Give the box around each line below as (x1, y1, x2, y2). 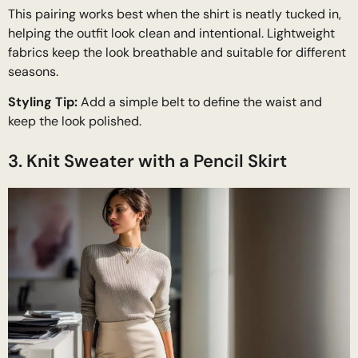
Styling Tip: (8, 93, 78, 111)
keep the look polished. (8, 113, 141, 130)
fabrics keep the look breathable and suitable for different (8, 44, 346, 62)
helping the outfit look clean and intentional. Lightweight (8, 25, 335, 42)
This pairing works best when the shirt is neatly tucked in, (8, 6, 341, 23)
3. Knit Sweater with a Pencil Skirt (8, 149, 287, 173)
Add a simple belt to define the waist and (78, 93, 322, 111)
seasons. (8, 63, 58, 81)
